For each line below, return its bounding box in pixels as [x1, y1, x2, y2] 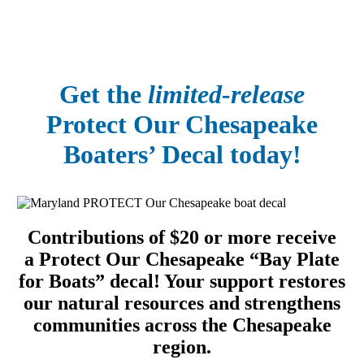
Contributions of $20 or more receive [28, 227, 336, 249]
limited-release [148, 79, 305, 109]
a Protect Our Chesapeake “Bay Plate [24, 249, 340, 271]
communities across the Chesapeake [32, 314, 331, 336]
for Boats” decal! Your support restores [19, 271, 345, 292]
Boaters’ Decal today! [63, 139, 301, 169]
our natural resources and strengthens [24, 292, 340, 314]
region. [153, 336, 211, 358]
